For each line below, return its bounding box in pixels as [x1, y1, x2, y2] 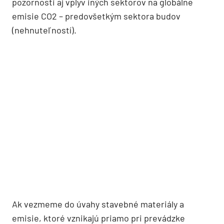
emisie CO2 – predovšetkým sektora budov [12, 10, 180, 22]
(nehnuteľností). [12, 24, 76, 36]
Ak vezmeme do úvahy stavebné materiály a [12, 198, 184, 210]
